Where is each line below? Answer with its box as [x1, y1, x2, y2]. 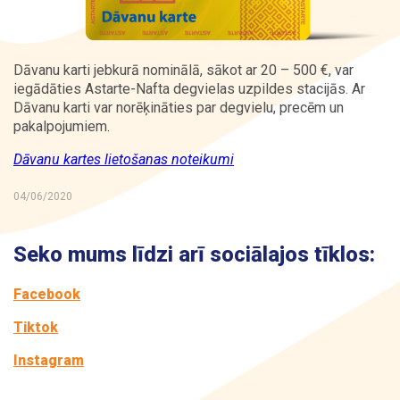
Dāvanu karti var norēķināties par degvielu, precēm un [13, 99, 344, 117]
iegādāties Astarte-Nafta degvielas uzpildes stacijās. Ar [13, 80, 365, 98]
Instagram [13, 352, 84, 370]
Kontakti [73, 31, 137, 50]
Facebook [13, 286, 80, 304]
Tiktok [13, 319, 58, 337]
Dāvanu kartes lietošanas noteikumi [13, 151, 234, 169]
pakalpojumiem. [13, 118, 110, 136]
